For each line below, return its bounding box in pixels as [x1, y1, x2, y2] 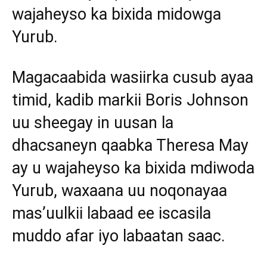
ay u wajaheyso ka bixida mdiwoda [12, 159, 254, 178]
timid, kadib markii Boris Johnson [12, 91, 249, 110]
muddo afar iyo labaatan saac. [12, 226, 225, 246]
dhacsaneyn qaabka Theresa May [12, 136, 249, 156]
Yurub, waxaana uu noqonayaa [12, 181, 227, 201]
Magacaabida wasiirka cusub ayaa [12, 68, 253, 88]
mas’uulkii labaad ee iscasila [12, 204, 211, 223]
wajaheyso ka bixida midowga [12, 5, 221, 24]
